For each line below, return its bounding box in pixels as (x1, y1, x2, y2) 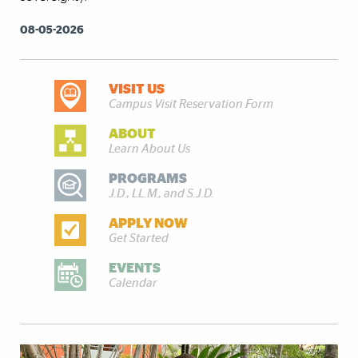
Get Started (109, 232, 169, 245)
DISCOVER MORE (26, 85, 115, 97)
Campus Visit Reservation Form (109, 97, 274, 110)
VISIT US (109, 82, 165, 96)
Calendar (109, 276, 158, 289)
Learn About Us (109, 142, 191, 155)
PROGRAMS (109, 171, 188, 185)
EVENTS (109, 261, 161, 275)
